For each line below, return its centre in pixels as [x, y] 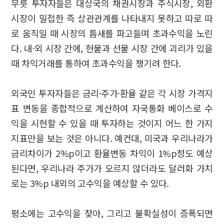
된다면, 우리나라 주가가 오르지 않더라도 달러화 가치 [112, 168]
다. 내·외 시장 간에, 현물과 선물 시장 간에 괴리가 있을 [112, 48]
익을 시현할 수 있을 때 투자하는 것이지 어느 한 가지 [112, 123]
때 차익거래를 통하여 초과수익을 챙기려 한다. [96, 63]
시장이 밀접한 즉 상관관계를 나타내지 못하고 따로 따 [112, 18]
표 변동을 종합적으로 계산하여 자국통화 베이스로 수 [112, 108]
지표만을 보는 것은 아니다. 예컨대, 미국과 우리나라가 [112, 138]
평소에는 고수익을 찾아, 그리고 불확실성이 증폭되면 [112, 213]
